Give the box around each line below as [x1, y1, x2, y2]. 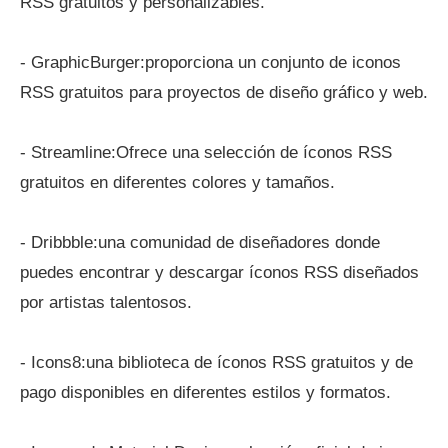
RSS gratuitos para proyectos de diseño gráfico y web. [20, 83, 428, 102]
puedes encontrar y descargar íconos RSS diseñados [20, 263, 419, 282]
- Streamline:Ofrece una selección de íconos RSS [20, 143, 392, 162]
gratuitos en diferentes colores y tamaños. [20, 173, 335, 192]
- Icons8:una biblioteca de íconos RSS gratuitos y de [20, 353, 413, 372]
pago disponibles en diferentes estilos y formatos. [20, 383, 391, 402]
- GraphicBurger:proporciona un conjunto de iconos [20, 53, 401, 72]
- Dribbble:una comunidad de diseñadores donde [20, 233, 380, 252]
